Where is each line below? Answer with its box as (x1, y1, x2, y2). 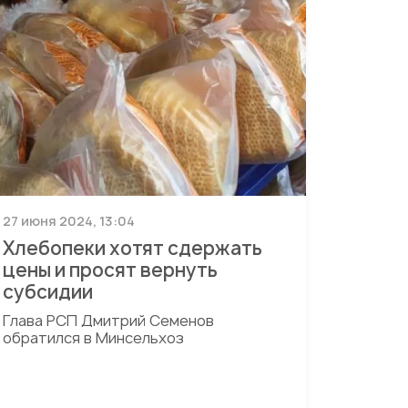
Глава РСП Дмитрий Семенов (2, 311, 214, 331)
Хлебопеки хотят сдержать (2, 236, 262, 260)
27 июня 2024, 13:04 (2, 212, 135, 229)
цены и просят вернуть (2, 258, 218, 282)
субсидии (2, 280, 93, 304)
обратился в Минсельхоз (2, 328, 184, 348)
